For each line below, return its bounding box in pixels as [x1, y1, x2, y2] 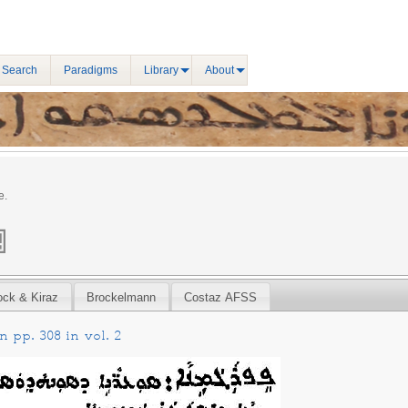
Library [144, 64, 178, 76]
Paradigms [64, 64, 117, 76]
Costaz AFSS [184, 290, 258, 304]
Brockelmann [87, 290, 157, 304]
